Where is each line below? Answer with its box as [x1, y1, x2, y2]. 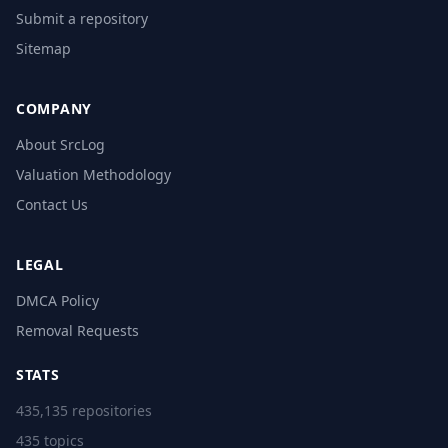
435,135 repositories [16, 401, 152, 421]
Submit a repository [16, 9, 148, 29]
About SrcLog [16, 135, 105, 155]
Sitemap [16, 39, 71, 59]
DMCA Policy [16, 291, 99, 311]
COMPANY [16, 99, 92, 119]
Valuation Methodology [16, 165, 171, 185]
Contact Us [16, 195, 88, 215]
